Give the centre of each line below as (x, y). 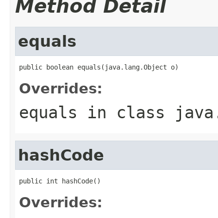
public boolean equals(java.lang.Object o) (99, 67)
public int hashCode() (60, 181)
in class (126, 112)
